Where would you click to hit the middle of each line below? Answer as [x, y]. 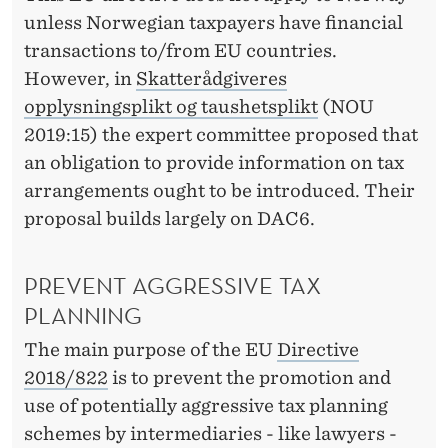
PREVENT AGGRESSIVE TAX [172, 284]
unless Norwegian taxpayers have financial [213, 23]
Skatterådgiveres [211, 79]
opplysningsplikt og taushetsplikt [171, 107]
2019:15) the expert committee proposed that [221, 135]
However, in [80, 79]
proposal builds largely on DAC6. [169, 219]
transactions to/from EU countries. [180, 51]
